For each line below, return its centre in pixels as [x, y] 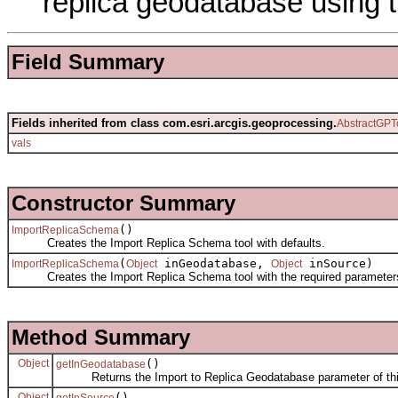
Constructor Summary [123, 203]
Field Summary [88, 61]
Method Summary [101, 337]
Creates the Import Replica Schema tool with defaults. [168, 243]
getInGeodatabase [101, 364]
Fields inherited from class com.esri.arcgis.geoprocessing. [174, 123]
